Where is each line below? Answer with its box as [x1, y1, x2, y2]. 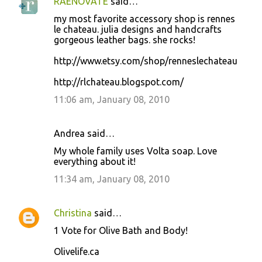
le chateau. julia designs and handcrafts [54, 24, 222, 35]
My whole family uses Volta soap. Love [54, 146, 217, 156]
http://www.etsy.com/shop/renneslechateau [54, 56, 237, 66]
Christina [54, 208, 92, 218]
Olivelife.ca [54, 246, 99, 257]
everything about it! [54, 156, 136, 167]
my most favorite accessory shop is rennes [54, 13, 235, 24]
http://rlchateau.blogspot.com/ [54, 77, 184, 87]
